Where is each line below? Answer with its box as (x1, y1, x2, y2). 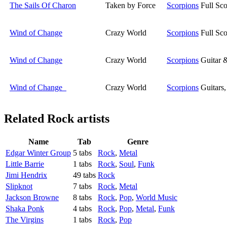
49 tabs (73, 171, 96, 180)
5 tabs (73, 148, 92, 158)
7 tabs (73, 182, 92, 191)
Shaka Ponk (6, 204, 44, 213)
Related (4, 112, 47, 126)
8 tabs (73, 193, 92, 202)
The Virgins (6, 215, 44, 224)
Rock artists (47, 112, 109, 126)
